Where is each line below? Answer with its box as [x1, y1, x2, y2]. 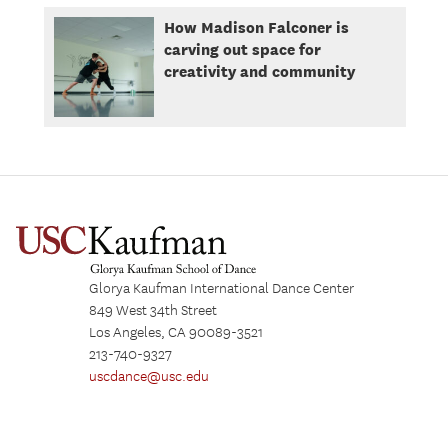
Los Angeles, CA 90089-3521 [89, 324, 263, 343]
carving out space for [163, 40, 321, 59]
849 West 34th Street [89, 302, 217, 321]
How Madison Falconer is [163, 18, 349, 37]
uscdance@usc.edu [89, 368, 209, 387]
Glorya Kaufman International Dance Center [89, 280, 354, 299]
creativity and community [163, 62, 355, 81]
